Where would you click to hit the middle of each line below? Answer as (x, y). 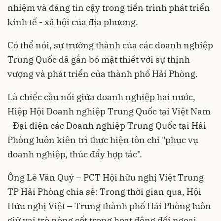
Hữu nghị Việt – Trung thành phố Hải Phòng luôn (109, 206)
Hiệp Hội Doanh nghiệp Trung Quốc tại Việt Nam (109, 111)
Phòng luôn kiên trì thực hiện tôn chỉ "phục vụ (103, 140)
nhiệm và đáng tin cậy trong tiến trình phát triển (109, 8)
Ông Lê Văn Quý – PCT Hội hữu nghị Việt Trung (106, 177)
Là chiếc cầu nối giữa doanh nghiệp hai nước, (101, 97)
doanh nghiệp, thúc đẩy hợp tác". (75, 154)
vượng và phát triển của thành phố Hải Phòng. (103, 74)
